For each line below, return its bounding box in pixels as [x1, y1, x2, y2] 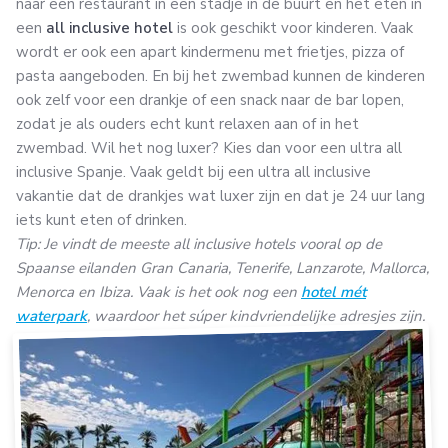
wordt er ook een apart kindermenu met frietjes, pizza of [16, 41, 404, 62]
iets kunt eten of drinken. [16, 209, 191, 230]
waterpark [16, 305, 87, 326]
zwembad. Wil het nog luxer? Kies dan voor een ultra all [16, 137, 402, 158]
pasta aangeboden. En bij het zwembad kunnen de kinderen [16, 65, 425, 86]
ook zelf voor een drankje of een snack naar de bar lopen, [16, 89, 404, 110]
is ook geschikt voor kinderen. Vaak [173, 17, 413, 38]
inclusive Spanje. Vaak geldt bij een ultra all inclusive [16, 161, 371, 182]
